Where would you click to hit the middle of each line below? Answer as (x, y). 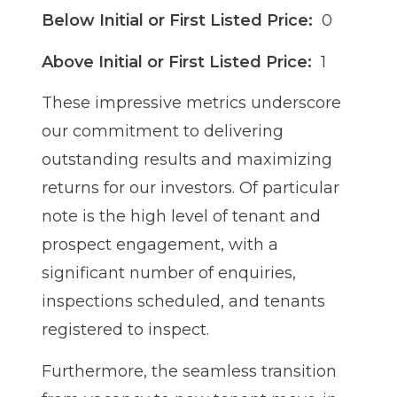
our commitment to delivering (163, 132)
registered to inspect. (125, 330)
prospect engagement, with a (160, 245)
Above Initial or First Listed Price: (177, 62)
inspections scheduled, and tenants (183, 302)
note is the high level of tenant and (181, 217)
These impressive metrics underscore (191, 103)
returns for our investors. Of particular (191, 188)
